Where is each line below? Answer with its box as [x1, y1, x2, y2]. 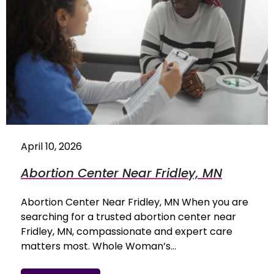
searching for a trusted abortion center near [21, 209, 236, 224]
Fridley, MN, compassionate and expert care [21, 224, 232, 239]
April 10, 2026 [21, 139, 82, 154]
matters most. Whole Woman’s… [21, 239, 176, 253]
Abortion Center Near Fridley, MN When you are [21, 194, 248, 209]
